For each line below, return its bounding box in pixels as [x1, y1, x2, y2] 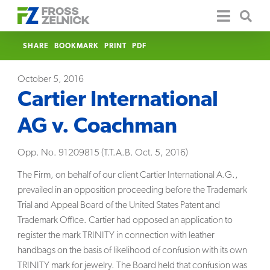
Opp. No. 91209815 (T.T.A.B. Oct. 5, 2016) [17, 148, 189, 158]
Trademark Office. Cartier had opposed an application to [17, 215, 233, 225]
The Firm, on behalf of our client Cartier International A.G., [17, 170, 239, 180]
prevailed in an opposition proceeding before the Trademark [17, 185, 248, 195]
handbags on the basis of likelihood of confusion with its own [17, 245, 248, 256]
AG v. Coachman [17, 116, 178, 138]
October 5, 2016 [17, 74, 84, 84]
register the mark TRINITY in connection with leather [17, 230, 215, 240]
